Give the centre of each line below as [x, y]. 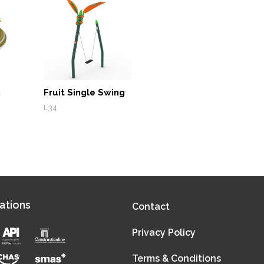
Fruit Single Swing [84, 92]
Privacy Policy [164, 232]
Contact [151, 206]
